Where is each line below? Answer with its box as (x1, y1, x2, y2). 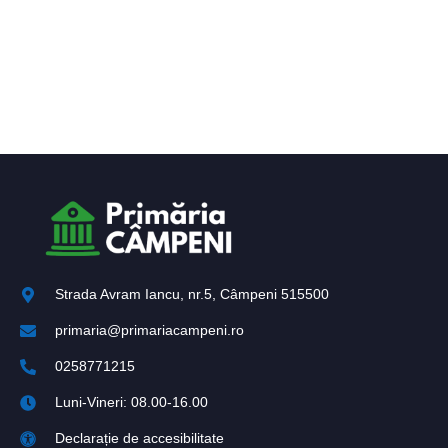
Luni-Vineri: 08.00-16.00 (55, 394, 208, 411)
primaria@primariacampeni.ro (55, 322, 244, 339)
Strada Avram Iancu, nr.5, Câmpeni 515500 (55, 286, 329, 303)
